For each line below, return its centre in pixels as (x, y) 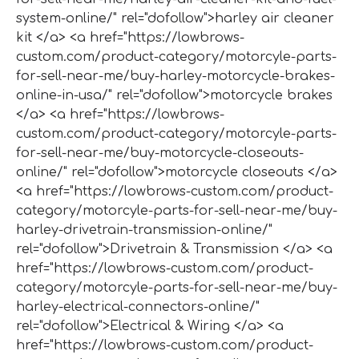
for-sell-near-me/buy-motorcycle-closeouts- (160, 153)
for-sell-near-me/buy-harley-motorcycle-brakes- (175, 76)
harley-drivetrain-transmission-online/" (144, 230)
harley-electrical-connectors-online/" (138, 307)
